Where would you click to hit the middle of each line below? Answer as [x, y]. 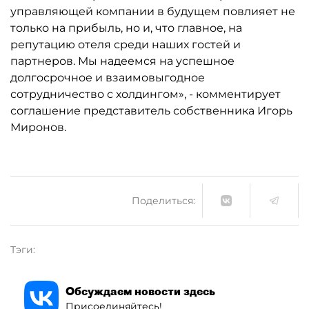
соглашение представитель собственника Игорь [151, 111]
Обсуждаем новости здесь [140, 291]
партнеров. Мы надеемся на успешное [122, 61]
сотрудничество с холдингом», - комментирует [146, 94]
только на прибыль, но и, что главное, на [126, 28]
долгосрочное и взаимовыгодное [108, 78]
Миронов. [40, 127]
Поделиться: [163, 200]
